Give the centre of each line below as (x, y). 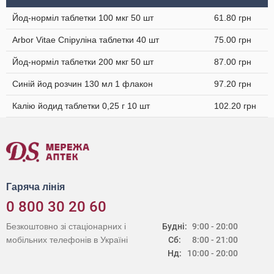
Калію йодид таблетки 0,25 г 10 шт (81, 106)
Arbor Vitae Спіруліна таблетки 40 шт (86, 40)
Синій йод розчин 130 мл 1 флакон (83, 84)
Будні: (175, 226)
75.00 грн (233, 40)
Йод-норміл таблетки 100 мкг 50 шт (83, 18)
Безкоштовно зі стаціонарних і (66, 226)
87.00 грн (233, 62)
